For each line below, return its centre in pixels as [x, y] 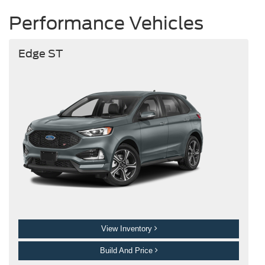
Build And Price [127, 251]
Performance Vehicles [106, 23]
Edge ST [40, 54]
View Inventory [127, 229]
